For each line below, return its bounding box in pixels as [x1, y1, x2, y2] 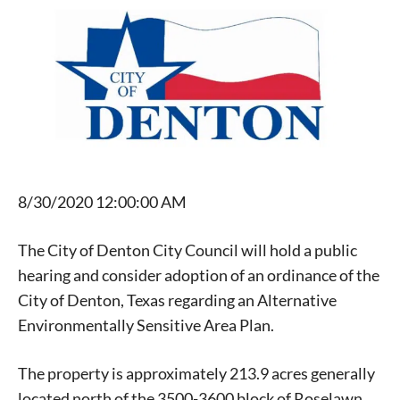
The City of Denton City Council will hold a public [18, 239, 357, 260]
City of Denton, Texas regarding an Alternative [18, 289, 337, 310]
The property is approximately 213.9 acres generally [18, 362, 375, 383]
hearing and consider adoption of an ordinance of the [18, 264, 379, 285]
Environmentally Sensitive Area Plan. [18, 314, 274, 335]
